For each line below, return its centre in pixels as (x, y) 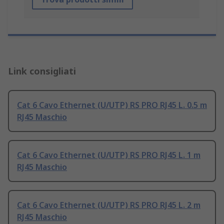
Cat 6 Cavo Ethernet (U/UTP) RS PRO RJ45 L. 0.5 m (112, 105)
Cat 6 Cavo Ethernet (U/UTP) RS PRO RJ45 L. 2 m (109, 205)
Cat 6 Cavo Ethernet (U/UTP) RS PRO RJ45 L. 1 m (109, 155)
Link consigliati (42, 71)
